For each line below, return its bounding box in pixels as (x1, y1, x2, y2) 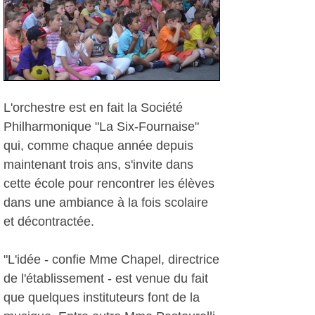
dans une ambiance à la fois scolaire (4, 195, 208, 210)
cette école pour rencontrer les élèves (4, 176, 214, 191)
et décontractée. (4, 214, 94, 229)
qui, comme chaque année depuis (4, 139, 193, 153)
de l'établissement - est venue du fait (4, 271, 208, 285)
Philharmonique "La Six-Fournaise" (4, 120, 199, 134)
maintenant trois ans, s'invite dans (4, 157, 193, 172)
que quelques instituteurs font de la (4, 290, 200, 304)
